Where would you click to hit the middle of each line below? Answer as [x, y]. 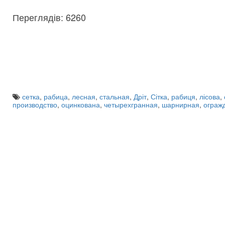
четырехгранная [131, 104]
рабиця [183, 96]
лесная [84, 96]
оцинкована [81, 104]
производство [35, 104]
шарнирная [181, 104]
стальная [115, 96]
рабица [56, 96]
